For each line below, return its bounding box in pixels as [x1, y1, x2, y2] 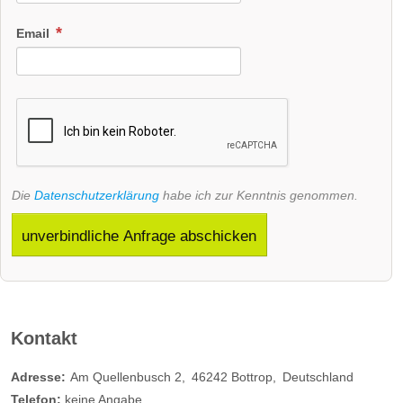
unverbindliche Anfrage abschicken [22, 226, 257, 245]
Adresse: [11, 370, 66, 385]
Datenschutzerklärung [34, 188, 159, 203]
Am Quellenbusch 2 [70, 370, 182, 385]
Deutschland [282, 370, 354, 385]
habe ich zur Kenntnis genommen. [159, 188, 358, 203]
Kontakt [11, 327, 77, 348]
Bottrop [231, 370, 273, 385]
